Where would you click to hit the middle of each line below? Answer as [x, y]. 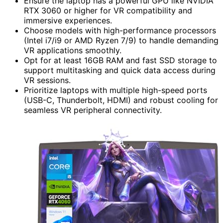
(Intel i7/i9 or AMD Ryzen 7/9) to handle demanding [121, 40]
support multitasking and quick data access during [120, 70]
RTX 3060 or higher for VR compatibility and [108, 10]
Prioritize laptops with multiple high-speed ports [115, 90]
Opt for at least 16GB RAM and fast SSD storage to [120, 60]
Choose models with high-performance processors [120, 30]
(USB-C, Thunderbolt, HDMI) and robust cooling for [121, 100]
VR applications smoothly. [73, 50]
